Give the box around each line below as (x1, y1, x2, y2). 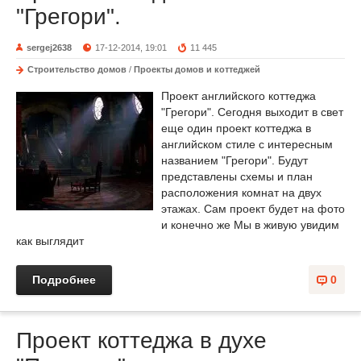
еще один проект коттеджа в (161, 121, 311, 135)
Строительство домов (27, 64, 127, 74)
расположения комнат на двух (161, 185, 322, 199)
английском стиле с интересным (161, 137, 333, 151)
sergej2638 (27, 42, 72, 52)
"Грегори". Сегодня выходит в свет (161, 105, 343, 118)
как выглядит (16, 234, 84, 247)
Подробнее (32, 272, 96, 286)
